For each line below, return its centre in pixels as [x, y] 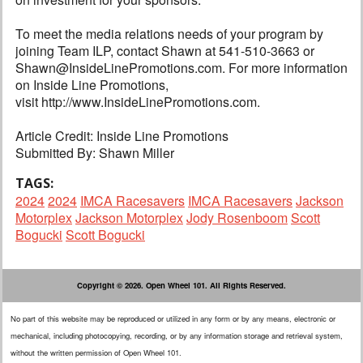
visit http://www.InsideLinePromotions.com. [138, 102]
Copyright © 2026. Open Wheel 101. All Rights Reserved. [181, 286]
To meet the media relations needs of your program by [169, 34]
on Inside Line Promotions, [92, 85]
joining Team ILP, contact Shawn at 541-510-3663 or [165, 51]
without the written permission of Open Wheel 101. [96, 353]
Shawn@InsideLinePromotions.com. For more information [181, 68]
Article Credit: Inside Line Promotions [122, 136]
